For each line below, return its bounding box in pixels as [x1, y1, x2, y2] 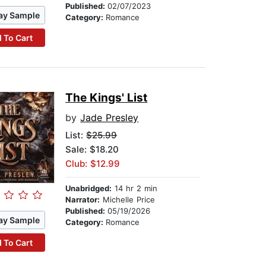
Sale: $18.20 [65, 144, 119, 156]
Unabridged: [65, 183, 112, 194]
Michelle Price [100, 195, 156, 205]
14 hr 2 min [112, 183, 158, 194]
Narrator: [65, 195, 100, 205]
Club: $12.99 [65, 158, 121, 170]
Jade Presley [80, 112, 139, 124]
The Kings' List [65, 91, 148, 105]
